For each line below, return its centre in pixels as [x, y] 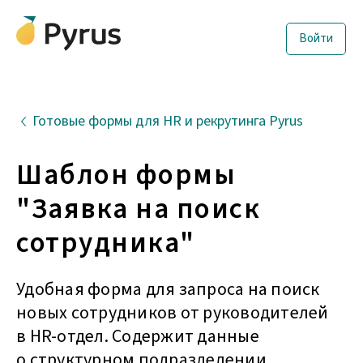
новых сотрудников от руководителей [173, 313]
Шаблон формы [126, 175]
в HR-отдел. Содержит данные [138, 336]
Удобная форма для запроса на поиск [168, 289]
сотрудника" [106, 243]
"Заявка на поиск [138, 209]
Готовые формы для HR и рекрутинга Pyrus [168, 121]
